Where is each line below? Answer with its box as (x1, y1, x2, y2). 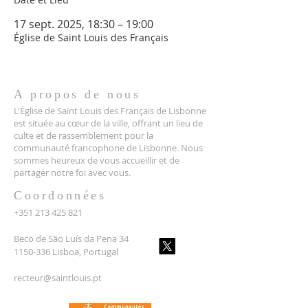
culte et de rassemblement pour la (14, 129, 153, 142)
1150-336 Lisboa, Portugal (14, 245, 118, 258)
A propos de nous (14, 87, 141, 101)
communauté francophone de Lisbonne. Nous (14, 141, 203, 154)
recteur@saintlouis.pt (14, 271, 102, 284)
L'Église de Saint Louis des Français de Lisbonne (14, 104, 206, 117)
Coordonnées (14, 188, 107, 202)
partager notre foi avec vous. (14, 166, 133, 179)
